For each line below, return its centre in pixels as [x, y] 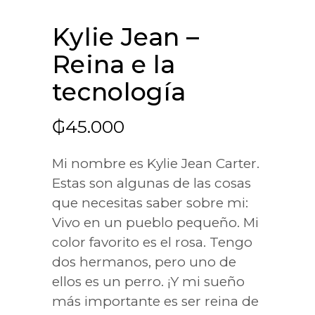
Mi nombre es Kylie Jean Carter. [156, 164]
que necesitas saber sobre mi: [150, 203]
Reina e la [114, 65]
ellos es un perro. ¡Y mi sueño [148, 282]
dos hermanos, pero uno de [144, 262]
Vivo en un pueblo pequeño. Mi [155, 223]
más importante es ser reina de [155, 302]
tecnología [119, 92]
